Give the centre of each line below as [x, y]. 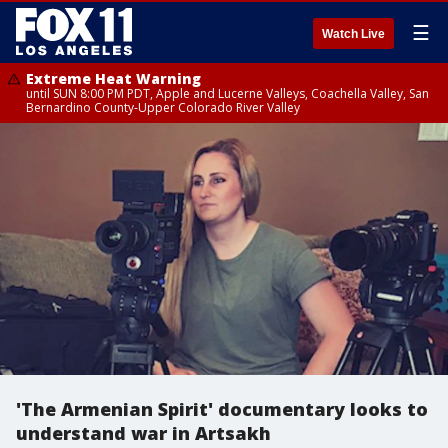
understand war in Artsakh [143, 433]
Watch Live [353, 34]
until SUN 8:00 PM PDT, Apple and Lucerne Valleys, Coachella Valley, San [227, 93]
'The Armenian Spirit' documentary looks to [222, 409]
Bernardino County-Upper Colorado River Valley [163, 107]
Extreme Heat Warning [113, 78]
